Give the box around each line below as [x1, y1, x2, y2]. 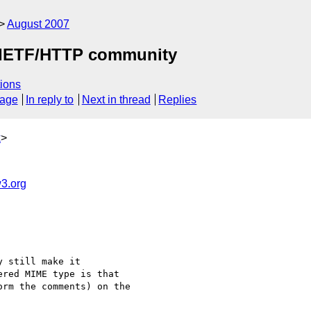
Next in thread [81, 94, 151, 106]
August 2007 [7, 18, 69, 30]
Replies [158, 94, 197, 106]
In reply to [26, 94, 74, 106]
